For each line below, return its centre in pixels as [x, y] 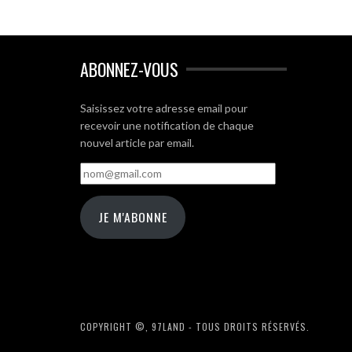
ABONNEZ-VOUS [129, 69]
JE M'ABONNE [132, 217]
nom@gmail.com [119, 170]
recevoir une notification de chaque [167, 125]
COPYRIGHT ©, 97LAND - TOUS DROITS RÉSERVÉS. [195, 327]
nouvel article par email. [137, 142]
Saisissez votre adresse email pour [164, 108]
